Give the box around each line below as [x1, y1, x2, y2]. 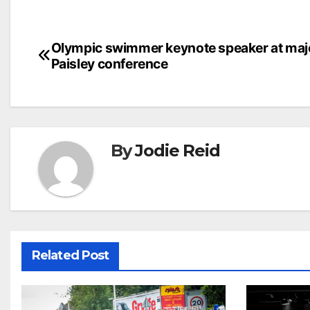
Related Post [32, 247, 109, 263]
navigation [37, 64, 149, 92]
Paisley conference [51, 55, 168, 72]
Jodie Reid [135, 140, 220, 161]
